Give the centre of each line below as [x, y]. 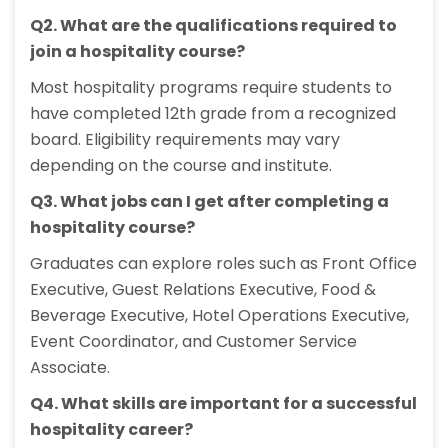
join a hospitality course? [137, 52]
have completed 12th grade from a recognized [213, 114]
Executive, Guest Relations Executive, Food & [203, 290]
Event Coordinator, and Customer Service [193, 342]
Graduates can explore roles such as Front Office [223, 264]
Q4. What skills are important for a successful [223, 404]
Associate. [70, 368]
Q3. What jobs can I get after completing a [209, 202]
